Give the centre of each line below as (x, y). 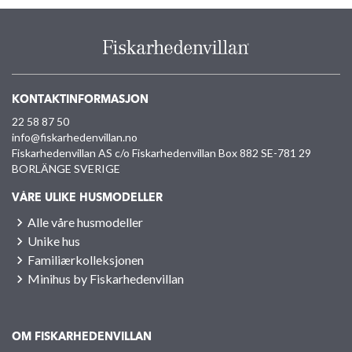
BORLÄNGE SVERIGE (66, 168)
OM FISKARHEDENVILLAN (82, 337)
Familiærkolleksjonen (86, 259)
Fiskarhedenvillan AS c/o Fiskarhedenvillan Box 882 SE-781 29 (161, 152)
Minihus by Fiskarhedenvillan (106, 278)
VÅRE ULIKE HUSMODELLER (87, 198)
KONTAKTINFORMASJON (80, 99)
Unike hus (54, 240)
